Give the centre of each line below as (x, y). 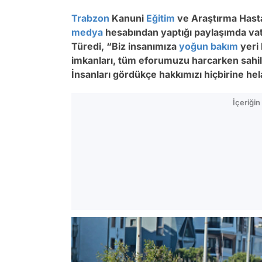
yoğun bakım (208, 46)
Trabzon (90, 18)
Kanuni (128, 18)
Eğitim (161, 18)
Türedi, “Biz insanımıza (125, 46)
